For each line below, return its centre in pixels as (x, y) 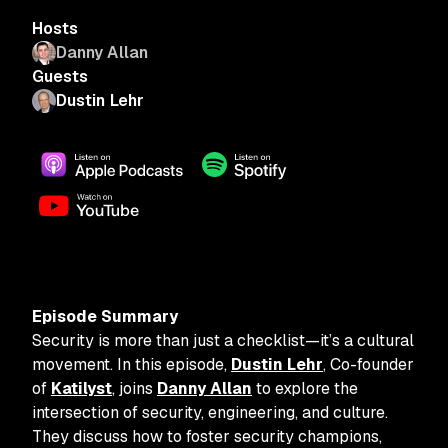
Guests (60, 76)
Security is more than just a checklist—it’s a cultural (223, 340)
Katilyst (81, 388)
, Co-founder (368, 364)
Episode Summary (105, 316)
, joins (134, 388)
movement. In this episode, (131, 364)
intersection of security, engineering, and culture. (210, 412)
